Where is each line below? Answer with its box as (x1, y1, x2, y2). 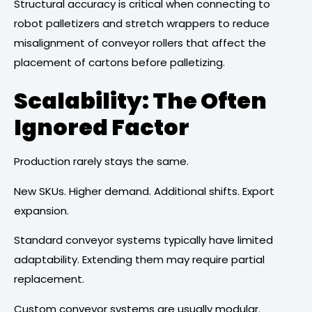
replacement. (14, 272, 84, 287)
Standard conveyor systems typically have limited (14, 233, 273, 248)
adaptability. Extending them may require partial (14, 252, 265, 267)
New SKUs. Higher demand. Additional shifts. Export (14, 183, 274, 198)
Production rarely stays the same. (14, 154, 189, 169)
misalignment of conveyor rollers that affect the (14, 36, 266, 51)
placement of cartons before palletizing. (14, 55, 225, 70)
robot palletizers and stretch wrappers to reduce (14, 16, 270, 31)
